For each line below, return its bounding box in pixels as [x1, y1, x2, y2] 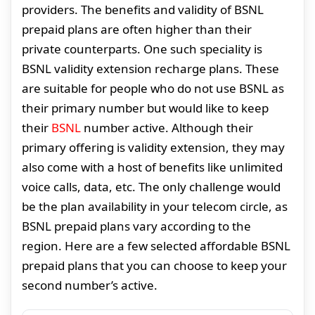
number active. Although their [81, 120, 253, 136]
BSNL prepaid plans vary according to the [22, 218, 251, 235]
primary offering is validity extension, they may [22, 139, 285, 156]
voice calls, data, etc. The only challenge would [22, 179, 281, 195]
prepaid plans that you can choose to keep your [22, 257, 287, 274]
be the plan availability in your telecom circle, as [22, 198, 288, 215]
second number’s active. [22, 277, 157, 294]
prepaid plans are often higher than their [22, 21, 252, 38]
